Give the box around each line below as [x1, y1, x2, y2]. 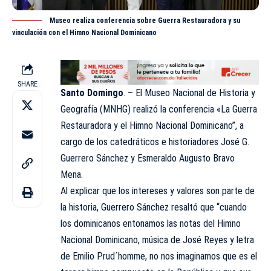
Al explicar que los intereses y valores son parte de [60, 184, 255, 197]
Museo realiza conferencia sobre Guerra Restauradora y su [50, 16, 240, 25]
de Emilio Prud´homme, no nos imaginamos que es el [60, 250, 257, 262]
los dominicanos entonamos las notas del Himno [60, 217, 241, 229]
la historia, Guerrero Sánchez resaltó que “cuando [60, 201, 247, 213]
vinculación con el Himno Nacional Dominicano [12, 28, 157, 38]
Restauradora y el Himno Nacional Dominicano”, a [60, 119, 244, 131]
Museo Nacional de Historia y [145, 87, 255, 99]
